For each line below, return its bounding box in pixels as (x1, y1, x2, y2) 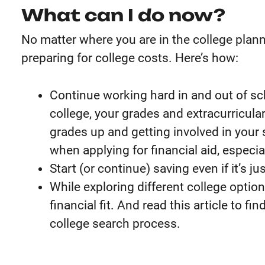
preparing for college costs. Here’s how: (21, 50, 238, 65)
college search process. (50, 216, 180, 231)
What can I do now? (21, 4, 225, 25)
